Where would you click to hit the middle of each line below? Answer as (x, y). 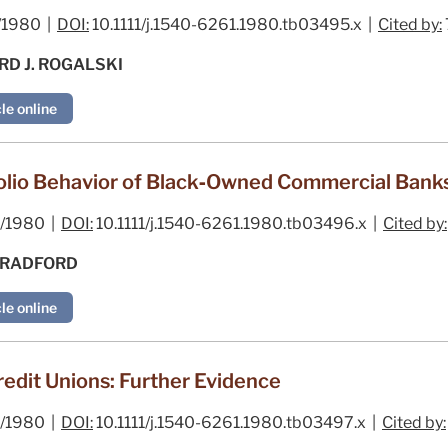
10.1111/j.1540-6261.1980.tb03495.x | (233, 24)
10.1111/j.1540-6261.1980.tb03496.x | (238, 223)
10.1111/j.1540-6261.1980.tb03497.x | (237, 422)
